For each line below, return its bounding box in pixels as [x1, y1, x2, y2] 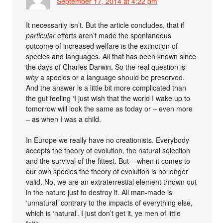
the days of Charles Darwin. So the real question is [26, 61, 186, 72]
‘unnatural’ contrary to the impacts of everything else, [26, 197, 193, 208]
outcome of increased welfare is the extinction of [26, 40, 178, 51]
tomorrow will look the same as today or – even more [26, 103, 193, 113]
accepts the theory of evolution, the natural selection [26, 145, 191, 155]
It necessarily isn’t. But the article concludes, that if [26, 19, 185, 30]
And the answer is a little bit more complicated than [26, 82, 187, 93]
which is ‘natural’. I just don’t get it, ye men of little [26, 208, 181, 218]
